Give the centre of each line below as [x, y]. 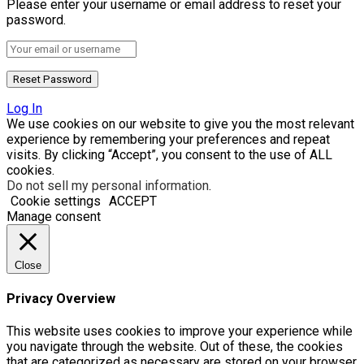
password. [36, 19]
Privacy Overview [61, 299]
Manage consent [54, 216]
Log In [24, 108]
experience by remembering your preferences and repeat [168, 139]
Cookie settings [56, 201]
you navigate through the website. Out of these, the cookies [175, 347]
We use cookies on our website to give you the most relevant [180, 123]
